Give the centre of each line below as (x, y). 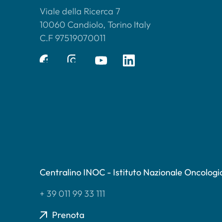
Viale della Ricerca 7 (80, 11)
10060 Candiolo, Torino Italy (95, 25)
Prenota (68, 215)
